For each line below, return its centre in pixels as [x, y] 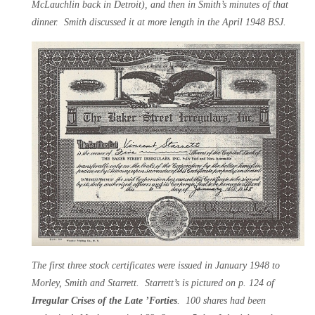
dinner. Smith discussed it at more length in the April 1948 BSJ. [159, 22]
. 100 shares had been [221, 300]
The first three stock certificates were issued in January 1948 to [156, 265]
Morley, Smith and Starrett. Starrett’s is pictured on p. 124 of [153, 283]
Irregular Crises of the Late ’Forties [104, 300]
